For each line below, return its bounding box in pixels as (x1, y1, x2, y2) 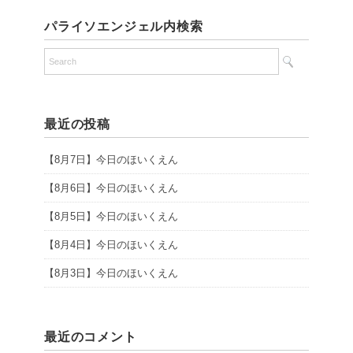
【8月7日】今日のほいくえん (44, 154, 178, 166)
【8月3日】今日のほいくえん (44, 267, 178, 280)
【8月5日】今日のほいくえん (44, 210, 178, 223)
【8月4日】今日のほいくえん (44, 239, 178, 251)
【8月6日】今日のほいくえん (44, 182, 178, 195)
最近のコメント (44, 330, 137, 344)
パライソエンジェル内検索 (44, 20, 203, 34)
